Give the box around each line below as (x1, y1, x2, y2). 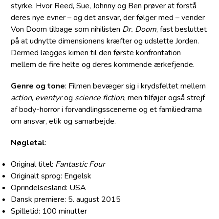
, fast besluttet (156, 24, 207, 35)
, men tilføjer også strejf (124, 92, 205, 104)
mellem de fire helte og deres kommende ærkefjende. (11, 59, 195, 70)
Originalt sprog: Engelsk (11, 171, 92, 182)
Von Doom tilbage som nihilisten (11, 24, 123, 35)
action (11, 92, 32, 104)
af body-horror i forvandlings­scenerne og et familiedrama (11, 104, 202, 115)
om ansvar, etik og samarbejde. (11, 116, 116, 127)
